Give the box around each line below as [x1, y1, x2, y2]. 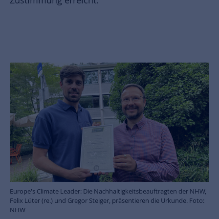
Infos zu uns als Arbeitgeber [31, 27, 118, 37]
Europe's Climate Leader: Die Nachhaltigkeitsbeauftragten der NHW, [10, 187, 206, 196]
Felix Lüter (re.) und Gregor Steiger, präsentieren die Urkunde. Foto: [10, 196, 204, 205]
